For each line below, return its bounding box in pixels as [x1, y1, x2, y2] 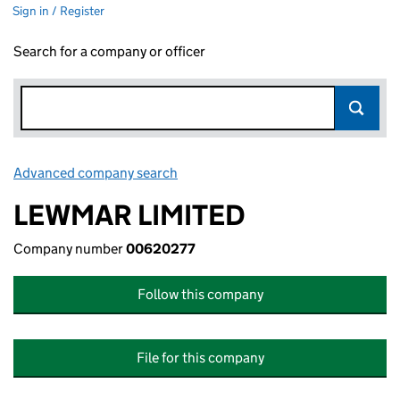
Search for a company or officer [13, 43, 205, 60]
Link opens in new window [180, 164, 338, 181]
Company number [13, 240, 126, 257]
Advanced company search [13, 164, 178, 181]
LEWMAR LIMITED [13, 197, 246, 233]
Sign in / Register [12, 3, 104, 19]
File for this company [136, 349, 264, 366]
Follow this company [137, 286, 263, 303]
